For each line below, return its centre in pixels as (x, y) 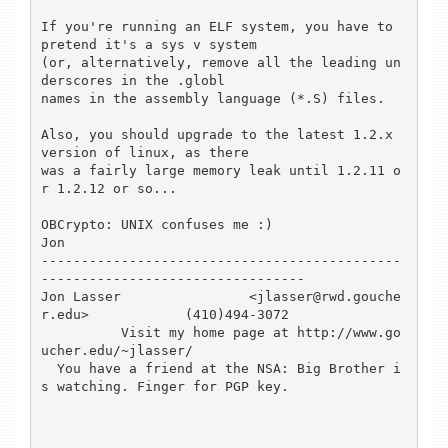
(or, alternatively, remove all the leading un (220, 62)
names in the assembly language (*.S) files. (212, 98)
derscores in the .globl (136, 80)
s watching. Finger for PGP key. (164, 386)
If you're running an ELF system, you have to (216, 26)
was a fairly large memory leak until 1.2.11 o (220, 170)
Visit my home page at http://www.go (80, 332)
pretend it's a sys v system (152, 44)
